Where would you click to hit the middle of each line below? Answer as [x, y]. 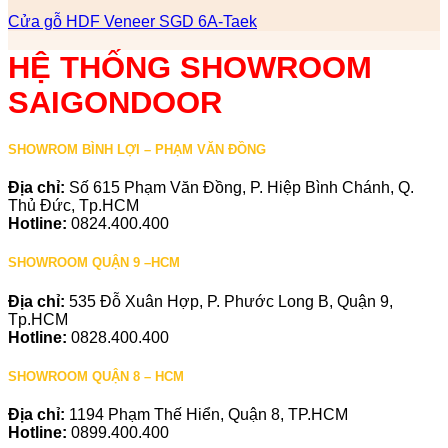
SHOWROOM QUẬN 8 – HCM [96, 376]
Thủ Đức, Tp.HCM [73, 206]
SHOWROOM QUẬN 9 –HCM [94, 263]
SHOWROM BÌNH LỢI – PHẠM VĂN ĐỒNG [137, 150]
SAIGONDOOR [115, 101]
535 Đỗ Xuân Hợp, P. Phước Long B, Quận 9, [231, 301]
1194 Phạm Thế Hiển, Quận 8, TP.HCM [208, 414]
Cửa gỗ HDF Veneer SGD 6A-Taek [132, 22]
